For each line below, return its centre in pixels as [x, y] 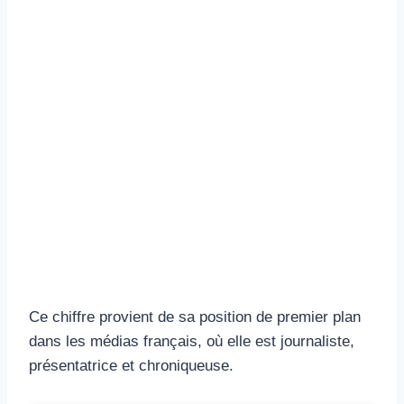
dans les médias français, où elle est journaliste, [192, 341]
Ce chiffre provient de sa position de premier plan [195, 317]
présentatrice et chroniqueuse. [131, 365]
